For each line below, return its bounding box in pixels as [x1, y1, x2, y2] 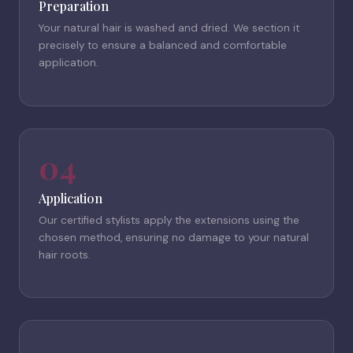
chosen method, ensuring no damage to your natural [39, 230, 309, 244]
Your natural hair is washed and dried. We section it [39, 21, 299, 35]
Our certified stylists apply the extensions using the [39, 213, 299, 227]
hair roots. [39, 247, 91, 262]
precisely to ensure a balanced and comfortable [39, 39, 287, 53]
